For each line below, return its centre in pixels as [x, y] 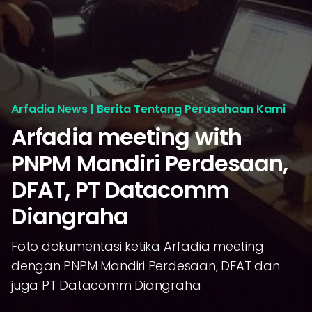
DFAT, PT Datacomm [120, 190]
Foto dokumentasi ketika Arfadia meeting [138, 246]
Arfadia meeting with [127, 137]
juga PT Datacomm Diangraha [106, 285]
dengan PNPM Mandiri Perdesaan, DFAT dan [146, 266]
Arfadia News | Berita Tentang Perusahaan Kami [148, 109]
